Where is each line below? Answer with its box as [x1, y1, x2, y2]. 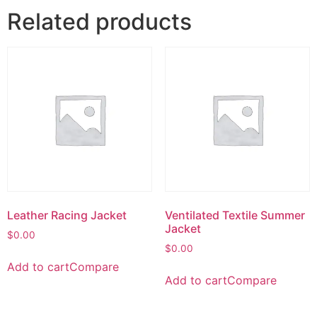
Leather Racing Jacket [7, 208, 127, 223]
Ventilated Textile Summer [164, 208, 305, 223]
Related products [7, 7, 192, 35]
